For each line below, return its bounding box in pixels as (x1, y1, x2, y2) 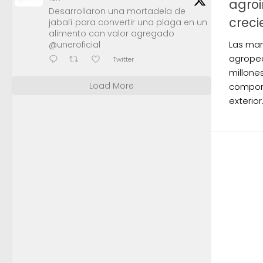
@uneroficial (49, 39, 100, 51)
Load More (89, 80, 134, 92)
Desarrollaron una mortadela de (49, 5, 186, 18)
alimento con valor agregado (49, 28, 174, 40)
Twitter (113, 54, 134, 64)
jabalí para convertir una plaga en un (49, 16, 207, 29)
